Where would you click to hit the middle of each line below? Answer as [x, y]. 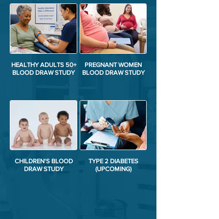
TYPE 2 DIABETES [113, 161]
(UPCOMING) [113, 169]
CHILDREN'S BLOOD [44, 161]
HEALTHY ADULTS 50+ [44, 65]
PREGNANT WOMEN [113, 65]
